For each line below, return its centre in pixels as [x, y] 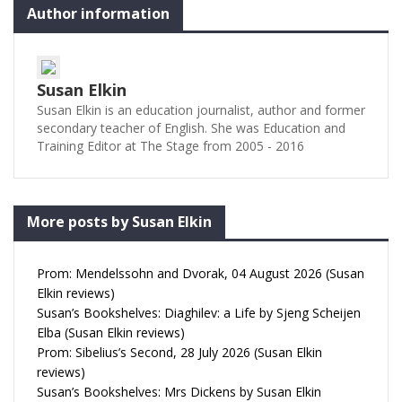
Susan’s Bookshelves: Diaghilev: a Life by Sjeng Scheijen [199, 313]
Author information [98, 13]
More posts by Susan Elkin [119, 222]
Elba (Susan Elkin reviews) [111, 332]
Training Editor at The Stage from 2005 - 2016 [170, 146]
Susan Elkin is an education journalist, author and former [201, 110]
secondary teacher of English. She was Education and [191, 128]
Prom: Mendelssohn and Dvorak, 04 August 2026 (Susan [201, 273]
